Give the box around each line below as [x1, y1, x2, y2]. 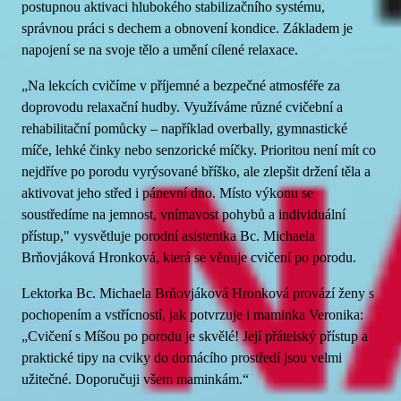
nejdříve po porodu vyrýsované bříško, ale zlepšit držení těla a [21, 164, 371, 179]
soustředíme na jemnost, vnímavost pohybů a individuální [21, 207, 346, 222]
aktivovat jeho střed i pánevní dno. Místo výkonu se [21, 185, 313, 200]
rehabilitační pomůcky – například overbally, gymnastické [21, 121, 347, 136]
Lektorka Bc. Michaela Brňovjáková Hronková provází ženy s [21, 286, 374, 301]
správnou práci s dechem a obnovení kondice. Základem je [21, 21, 353, 36]
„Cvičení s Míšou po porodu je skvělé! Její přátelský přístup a [21, 328, 368, 344]
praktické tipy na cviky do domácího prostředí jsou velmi [21, 350, 342, 365]
